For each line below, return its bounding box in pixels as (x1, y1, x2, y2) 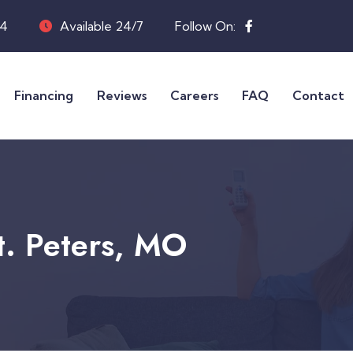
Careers (170, 87, 218, 104)
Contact (292, 87, 344, 104)
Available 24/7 (60, 18, 143, 34)
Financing (14, 87, 73, 104)
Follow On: (175, 18, 239, 34)
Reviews (97, 87, 147, 104)
